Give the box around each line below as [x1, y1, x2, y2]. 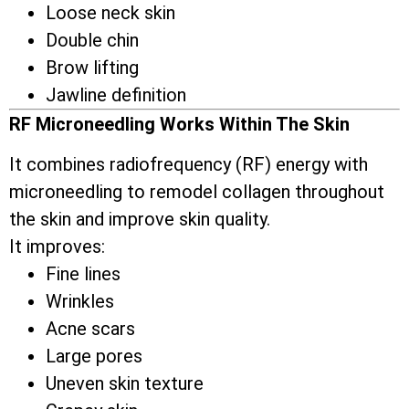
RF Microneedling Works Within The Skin [9, 113, 350, 136]
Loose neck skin [46, 2, 175, 25]
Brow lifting [46, 57, 139, 79]
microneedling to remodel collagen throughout [9, 181, 384, 204]
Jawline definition [46, 84, 186, 107]
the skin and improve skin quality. [9, 208, 270, 231]
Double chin [46, 29, 139, 52]
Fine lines [46, 263, 121, 286]
